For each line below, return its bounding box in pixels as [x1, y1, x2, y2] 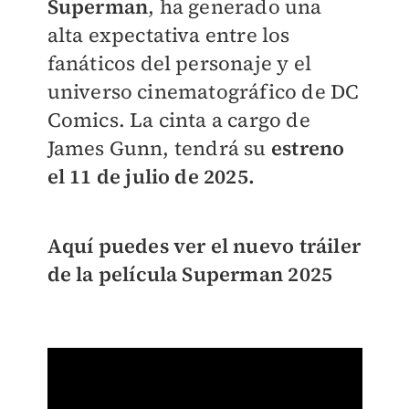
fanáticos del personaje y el [47, 48, 312, 77]
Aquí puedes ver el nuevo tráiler [47, 231, 361, 259]
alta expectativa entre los [47, 20, 290, 48]
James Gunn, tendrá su [47, 133, 271, 162]
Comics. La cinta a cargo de [47, 105, 310, 133]
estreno [270, 133, 345, 162]
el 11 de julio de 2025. [47, 162, 256, 190]
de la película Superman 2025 [47, 259, 333, 288]
